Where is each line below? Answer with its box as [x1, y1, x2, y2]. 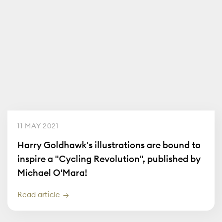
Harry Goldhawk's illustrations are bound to [17, 139, 201, 151]
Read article [17, 189, 60, 199]
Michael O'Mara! [17, 166, 87, 178]
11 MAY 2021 [17, 121, 59, 130]
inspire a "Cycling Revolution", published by [17, 153, 201, 165]
